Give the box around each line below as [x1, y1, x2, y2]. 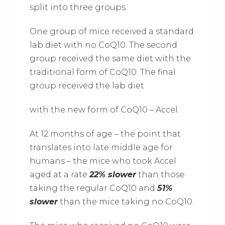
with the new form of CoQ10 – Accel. [29, 105, 179, 115]
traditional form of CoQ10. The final [29, 67, 176, 77]
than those [136, 170, 185, 180]
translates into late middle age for [29, 143, 173, 153]
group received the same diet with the [29, 54, 191, 64]
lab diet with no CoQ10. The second [29, 40, 177, 50]
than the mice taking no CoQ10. [57, 197, 194, 207]
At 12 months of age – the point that [29, 129, 181, 139]
